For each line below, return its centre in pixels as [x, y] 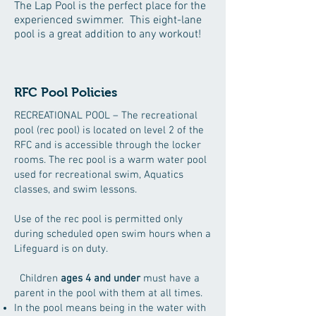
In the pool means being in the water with [110, 308]
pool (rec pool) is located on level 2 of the [109, 130]
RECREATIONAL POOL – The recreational [106, 116]
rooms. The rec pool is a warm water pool [110, 160]
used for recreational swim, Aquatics [99, 175]
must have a [170, 279]
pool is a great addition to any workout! [108, 35]
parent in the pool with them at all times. [108, 293]
